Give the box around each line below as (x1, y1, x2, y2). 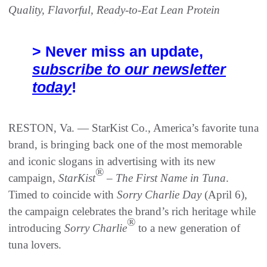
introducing (8, 221, 64, 234)
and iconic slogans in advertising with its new (8, 154, 216, 167)
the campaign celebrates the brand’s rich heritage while (8, 204, 256, 218)
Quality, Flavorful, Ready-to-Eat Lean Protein (8, 3, 220, 16)
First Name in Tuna (136, 171, 226, 184)
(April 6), (201, 188, 247, 201)
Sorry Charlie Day (117, 188, 201, 201)
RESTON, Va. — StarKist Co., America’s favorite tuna (8, 121, 259, 134)
